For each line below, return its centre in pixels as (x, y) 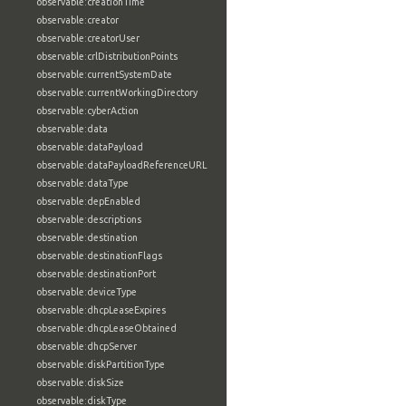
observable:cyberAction (87, 111)
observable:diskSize (80, 382)
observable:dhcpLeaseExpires (101, 310)
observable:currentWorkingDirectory (117, 92)
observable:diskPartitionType (101, 364)
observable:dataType (82, 183)
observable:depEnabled (88, 201)
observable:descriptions (89, 219)
